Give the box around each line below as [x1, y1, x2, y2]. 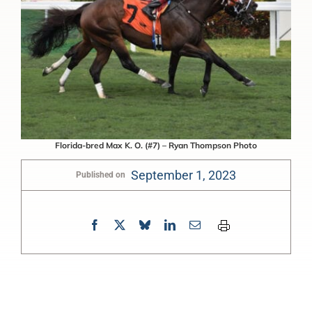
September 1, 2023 [131, 167, 236, 182]
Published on [76, 170, 125, 180]
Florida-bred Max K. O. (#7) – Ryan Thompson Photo [55, 139, 257, 150]
